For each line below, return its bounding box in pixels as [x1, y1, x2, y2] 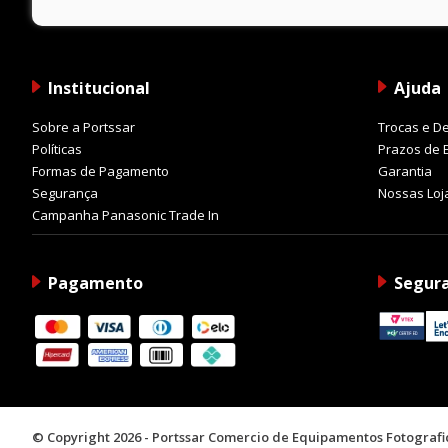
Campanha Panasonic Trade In [32, 206, 219, 224]
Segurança [32, 184, 98, 202]
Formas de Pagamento [32, 162, 169, 180]
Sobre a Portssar [32, 118, 135, 136]
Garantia [377, 162, 432, 180]
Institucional [48, 77, 150, 99]
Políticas [32, 140, 82, 158]
